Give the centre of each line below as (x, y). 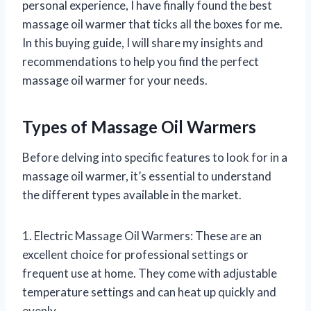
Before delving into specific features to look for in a (155, 157)
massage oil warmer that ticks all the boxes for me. (152, 24)
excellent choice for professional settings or (135, 254)
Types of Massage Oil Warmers (139, 126)
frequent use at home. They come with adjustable (150, 273)
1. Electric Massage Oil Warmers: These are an (142, 235)
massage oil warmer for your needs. (115, 80)
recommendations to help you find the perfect (141, 61)
